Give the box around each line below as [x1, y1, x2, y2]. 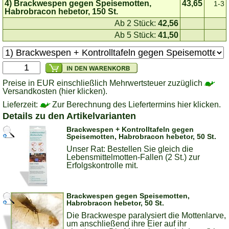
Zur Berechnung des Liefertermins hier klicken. [52, 100, 221, 109]
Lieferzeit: [3, 100, 40, 109]
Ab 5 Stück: [114, 31, 158, 39]
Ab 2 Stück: [114, 19, 158, 28]
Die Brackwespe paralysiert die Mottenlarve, [66, 211, 226, 220]
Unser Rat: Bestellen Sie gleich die [66, 145, 193, 153]
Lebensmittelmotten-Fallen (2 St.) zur [66, 153, 200, 162]
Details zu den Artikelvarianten [3, 111, 136, 121]
